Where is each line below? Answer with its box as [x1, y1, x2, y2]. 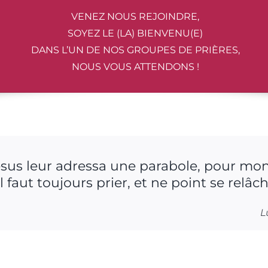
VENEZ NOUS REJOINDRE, [71, 11, 199, 22]
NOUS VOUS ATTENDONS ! [71, 61, 199, 72]
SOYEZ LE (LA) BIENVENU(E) [68, 28, 203, 39]
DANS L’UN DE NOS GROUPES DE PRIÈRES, [31, 44, 240, 56]
